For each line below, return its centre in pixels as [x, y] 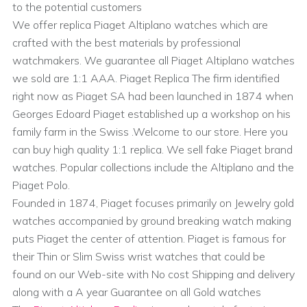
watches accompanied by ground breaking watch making [152, 221]
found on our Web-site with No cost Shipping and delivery [153, 274]
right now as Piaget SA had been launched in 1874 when [153, 96]
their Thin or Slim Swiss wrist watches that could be [139, 257]
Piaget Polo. [41, 185]
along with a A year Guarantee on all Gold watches [137, 292]
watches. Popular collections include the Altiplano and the [153, 168]
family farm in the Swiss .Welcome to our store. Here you [150, 132]
